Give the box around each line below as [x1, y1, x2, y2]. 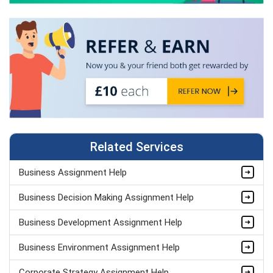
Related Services [90, 139, 183, 154]
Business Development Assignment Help [19, 216, 182, 228]
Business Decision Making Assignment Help [19, 191, 194, 203]
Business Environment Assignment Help [19, 241, 180, 253]
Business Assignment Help [19, 166, 127, 178]
